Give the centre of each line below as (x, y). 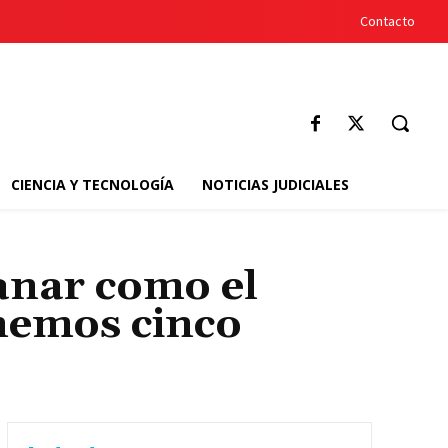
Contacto (387, 21)
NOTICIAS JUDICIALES (275, 184)
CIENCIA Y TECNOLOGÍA (92, 184)
